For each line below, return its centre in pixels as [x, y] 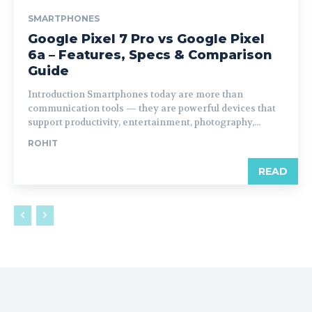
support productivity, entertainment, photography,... [144, 122]
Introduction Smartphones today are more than [135, 94]
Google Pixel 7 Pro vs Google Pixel [146, 39]
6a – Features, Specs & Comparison [150, 55]
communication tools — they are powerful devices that [152, 108]
